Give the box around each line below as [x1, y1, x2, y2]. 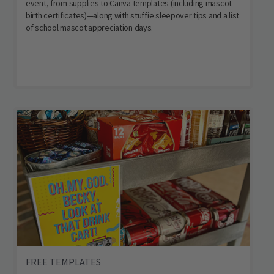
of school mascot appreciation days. [26, 22, 154, 34]
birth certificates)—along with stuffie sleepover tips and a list [26, 10, 240, 21]
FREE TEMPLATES [26, 256, 101, 268]
